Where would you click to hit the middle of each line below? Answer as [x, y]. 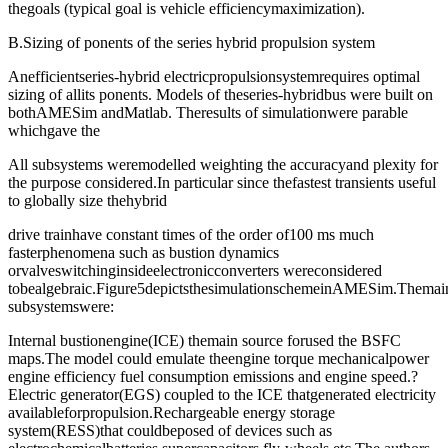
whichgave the [54, 131]
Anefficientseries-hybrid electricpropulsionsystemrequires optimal [214, 77]
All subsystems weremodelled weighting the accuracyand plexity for [223, 165]
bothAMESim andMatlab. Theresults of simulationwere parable [208, 113]
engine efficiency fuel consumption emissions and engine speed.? [213, 377]
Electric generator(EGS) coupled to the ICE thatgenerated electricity [222, 395]
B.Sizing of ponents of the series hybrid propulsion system [191, 43]
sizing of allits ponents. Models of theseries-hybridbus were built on [220, 95]
